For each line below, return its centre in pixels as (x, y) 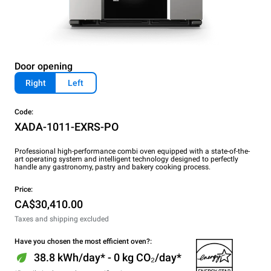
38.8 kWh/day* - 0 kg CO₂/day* (108, 257)
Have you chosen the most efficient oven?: (83, 241)
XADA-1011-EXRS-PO (67, 127)
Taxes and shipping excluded (62, 219)
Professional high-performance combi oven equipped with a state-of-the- (132, 151)
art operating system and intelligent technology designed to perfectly (126, 159)
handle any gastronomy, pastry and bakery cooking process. (113, 167)
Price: (24, 189)
